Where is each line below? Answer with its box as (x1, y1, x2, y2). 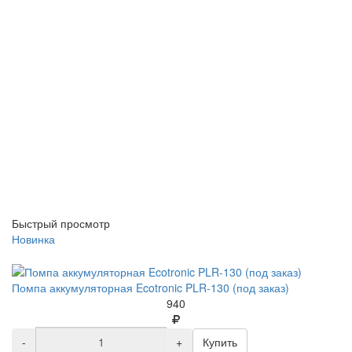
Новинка (12, 230, 55, 247)
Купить (203, 333, 237, 350)
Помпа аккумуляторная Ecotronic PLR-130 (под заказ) (12, 279, 289, 295)
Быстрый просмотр (12, 214, 110, 231)
